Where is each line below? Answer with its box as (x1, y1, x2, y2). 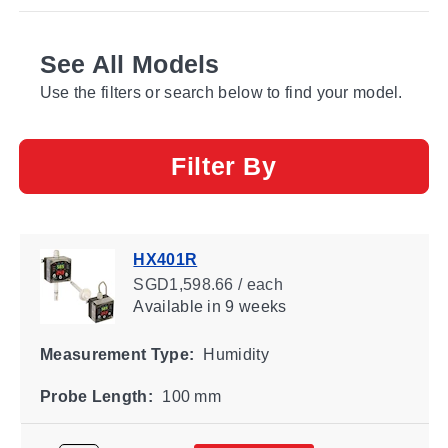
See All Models (39, 49, 220, 78)
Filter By (171, 151, 277, 180)
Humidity (198, 345, 269, 363)
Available (132, 297, 203, 315)
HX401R (132, 250, 197, 268)
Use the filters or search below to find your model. (39, 83, 403, 101)
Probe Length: (39, 387, 153, 405)
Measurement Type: (39, 345, 194, 363)
